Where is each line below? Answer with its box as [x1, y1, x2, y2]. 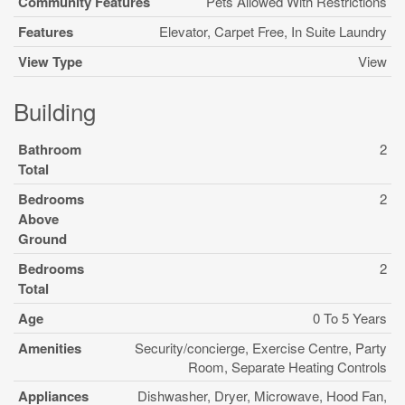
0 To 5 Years [313, 308, 387, 327]
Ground [18, 229, 67, 249]
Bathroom [18, 139, 81, 159]
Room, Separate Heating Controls [188, 357, 387, 376]
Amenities [18, 338, 81, 358]
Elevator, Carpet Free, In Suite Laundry [159, 22, 387, 41]
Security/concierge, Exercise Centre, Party [135, 338, 387, 357]
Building [14, 94, 96, 127]
